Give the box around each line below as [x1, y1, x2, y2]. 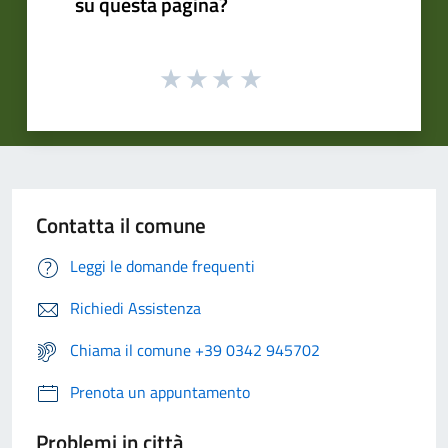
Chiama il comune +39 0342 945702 [70, 337, 320, 362]
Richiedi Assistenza [70, 295, 201, 320]
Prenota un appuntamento [70, 379, 250, 404]
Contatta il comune [36, 208, 206, 241]
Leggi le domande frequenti [70, 253, 255, 278]
